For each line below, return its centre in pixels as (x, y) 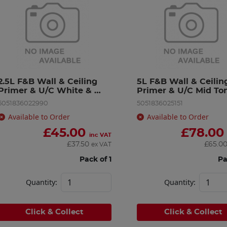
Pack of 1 (95, 159)
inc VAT (100, 135)
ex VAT (101, 144)
